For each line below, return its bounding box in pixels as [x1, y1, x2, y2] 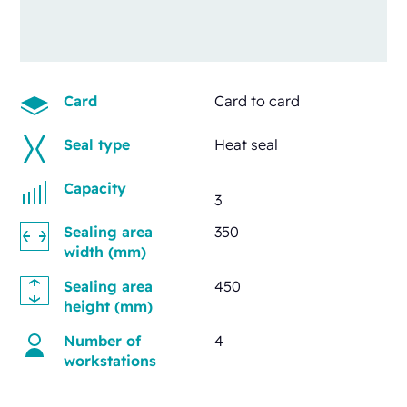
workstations [64, 351, 157, 370]
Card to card [214, 91, 300, 110]
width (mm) [64, 242, 147, 261]
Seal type [64, 134, 131, 154]
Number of [64, 331, 142, 350]
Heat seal [214, 134, 278, 154]
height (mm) [64, 296, 154, 315]
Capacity [64, 178, 127, 197]
